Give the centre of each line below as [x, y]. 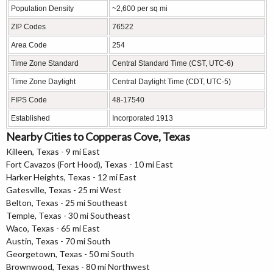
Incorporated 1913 [143, 118]
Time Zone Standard [45, 63]
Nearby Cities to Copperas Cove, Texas [98, 136]
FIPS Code [29, 100]
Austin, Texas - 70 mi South [58, 241]
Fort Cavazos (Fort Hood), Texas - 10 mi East [90, 164]
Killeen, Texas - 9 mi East [53, 151]
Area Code [29, 45]
